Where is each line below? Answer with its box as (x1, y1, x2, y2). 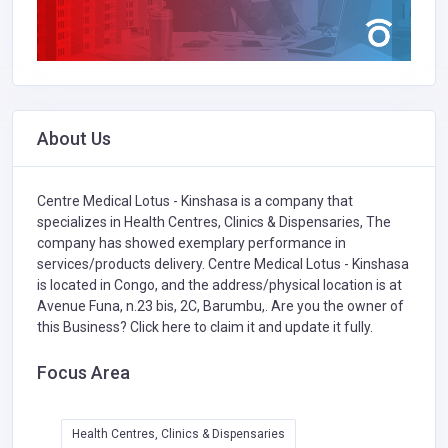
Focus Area (37, 362, 130, 384)
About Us (37, 128, 111, 150)
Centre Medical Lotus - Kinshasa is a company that (37, 193, 353, 210)
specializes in (37, 214, 124, 231)
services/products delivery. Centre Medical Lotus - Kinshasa (37, 256, 409, 273)
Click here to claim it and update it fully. (130, 319, 373, 336)
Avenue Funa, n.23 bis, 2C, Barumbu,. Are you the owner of (37, 298, 404, 315)
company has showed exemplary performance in (37, 235, 346, 252)
